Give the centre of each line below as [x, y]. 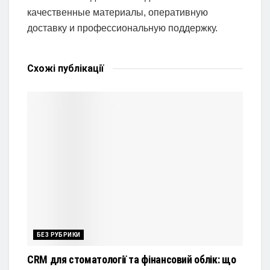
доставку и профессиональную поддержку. [122, 28]
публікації [80, 69]
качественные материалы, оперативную [118, 13]
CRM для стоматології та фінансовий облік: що [132, 260]
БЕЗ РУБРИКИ [59, 235]
